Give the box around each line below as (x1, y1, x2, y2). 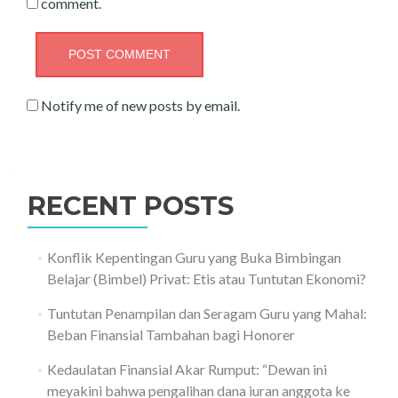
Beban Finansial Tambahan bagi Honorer (46, 326, 295, 343)
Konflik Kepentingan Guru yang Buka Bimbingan (46, 249, 341, 266)
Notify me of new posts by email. (41, 97, 240, 114)
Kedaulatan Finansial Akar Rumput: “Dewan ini (46, 361, 327, 378)
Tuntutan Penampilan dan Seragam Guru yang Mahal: (46, 305, 367, 322)
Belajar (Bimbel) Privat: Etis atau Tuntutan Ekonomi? (46, 270, 366, 287)
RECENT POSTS (28, 190, 234, 221)
